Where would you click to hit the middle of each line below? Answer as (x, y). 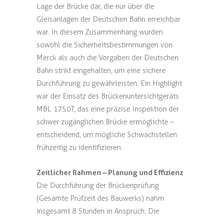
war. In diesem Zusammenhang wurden (100, 32)
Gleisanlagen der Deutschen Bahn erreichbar (109, 19)
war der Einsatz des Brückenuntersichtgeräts (108, 96)
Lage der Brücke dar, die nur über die (95, 6)
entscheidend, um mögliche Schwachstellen (107, 135)
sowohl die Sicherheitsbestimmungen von (105, 45)
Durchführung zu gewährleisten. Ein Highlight (109, 83)
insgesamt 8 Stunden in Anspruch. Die (98, 211)
